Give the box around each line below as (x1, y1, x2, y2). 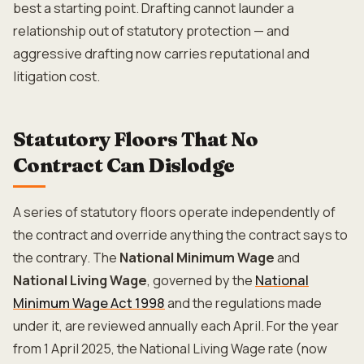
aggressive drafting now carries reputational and (13, 45, 310, 63)
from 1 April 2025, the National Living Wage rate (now (13, 340, 327, 357)
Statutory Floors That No (13, 128, 258, 151)
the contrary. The (13, 249, 119, 266)
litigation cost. (13, 67, 100, 85)
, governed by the (147, 271, 255, 289)
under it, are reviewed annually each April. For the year (13, 317, 339, 335)
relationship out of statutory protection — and (13, 22, 289, 40)
